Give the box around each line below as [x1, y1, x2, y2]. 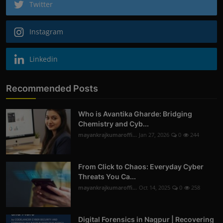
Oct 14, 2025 [139, 183, 170, 191]
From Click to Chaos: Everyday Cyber [78, 162, 204, 171]
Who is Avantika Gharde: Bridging [78, 109, 192, 118]
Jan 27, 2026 [139, 130, 169, 138]
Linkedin [29, 54, 58, 64]
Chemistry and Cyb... [78, 119, 149, 128]
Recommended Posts [6, 83, 98, 94]
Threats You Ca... [78, 172, 136, 181]
